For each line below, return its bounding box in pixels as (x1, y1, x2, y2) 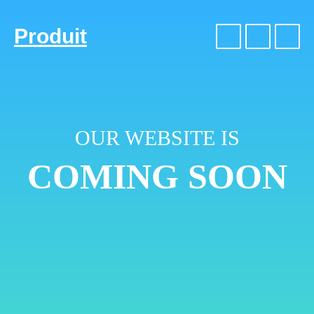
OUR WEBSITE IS (74, 126, 240, 149)
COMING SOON (27, 157, 287, 196)
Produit (14, 25, 87, 48)
